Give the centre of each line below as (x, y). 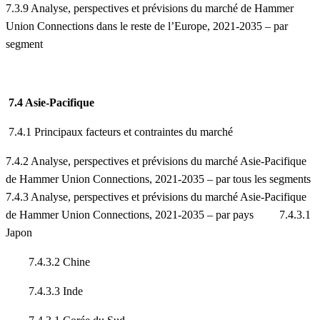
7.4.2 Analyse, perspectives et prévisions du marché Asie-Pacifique (156, 161)
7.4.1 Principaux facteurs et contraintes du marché (119, 132)
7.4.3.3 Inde (44, 291)
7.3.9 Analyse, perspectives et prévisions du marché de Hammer (150, 9)
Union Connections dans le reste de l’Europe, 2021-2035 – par (147, 26)
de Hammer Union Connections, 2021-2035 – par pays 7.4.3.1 (158, 215)
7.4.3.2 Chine (48, 262)
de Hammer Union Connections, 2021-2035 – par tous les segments (158, 179)
